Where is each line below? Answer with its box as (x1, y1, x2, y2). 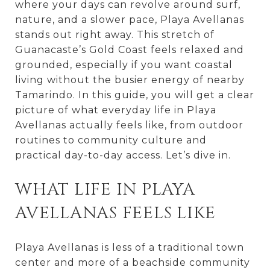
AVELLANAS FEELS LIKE (15, 202, 216, 224)
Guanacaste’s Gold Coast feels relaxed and (15, 44, 244, 55)
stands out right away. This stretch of (15, 29, 215, 40)
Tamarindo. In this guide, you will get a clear (15, 89, 254, 101)
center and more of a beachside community (15, 256, 250, 268)
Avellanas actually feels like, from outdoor (15, 119, 243, 131)
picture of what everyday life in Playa (15, 104, 216, 116)
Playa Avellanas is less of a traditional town (15, 241, 244, 253)
